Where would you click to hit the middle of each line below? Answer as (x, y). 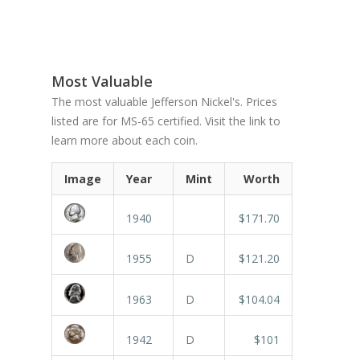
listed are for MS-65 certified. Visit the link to (166, 121)
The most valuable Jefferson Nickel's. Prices (164, 101)
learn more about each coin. (125, 140)
